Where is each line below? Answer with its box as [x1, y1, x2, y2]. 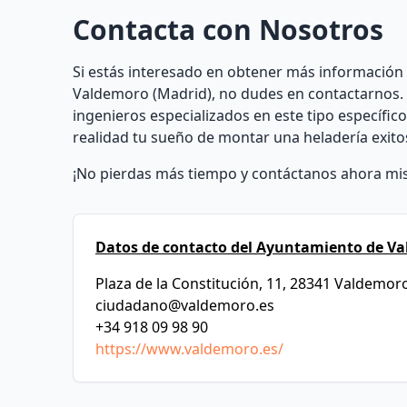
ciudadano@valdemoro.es [95, 295, 274, 315]
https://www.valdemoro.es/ [95, 339, 283, 359]
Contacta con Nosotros [73, 11, 383, 48]
